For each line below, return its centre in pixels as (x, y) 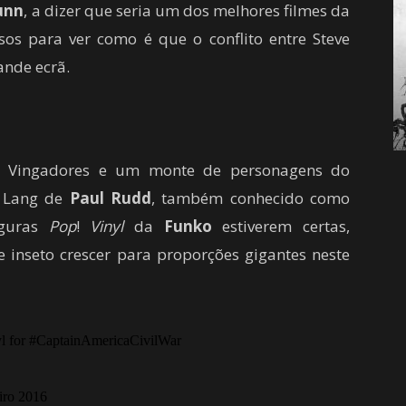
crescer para (106, 254)
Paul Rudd (110, 198)
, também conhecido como (251, 198)
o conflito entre (250, 38)
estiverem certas (285, 226)
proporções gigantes (231, 254)
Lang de (36, 198)
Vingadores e (58, 169)
